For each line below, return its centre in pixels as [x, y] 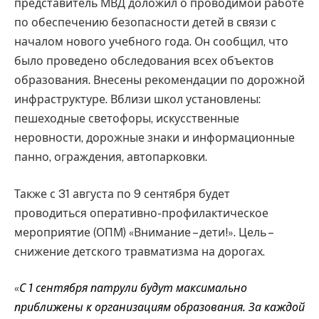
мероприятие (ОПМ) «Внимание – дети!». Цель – [143, 232]
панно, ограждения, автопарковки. [111, 157]
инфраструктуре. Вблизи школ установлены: [137, 100]
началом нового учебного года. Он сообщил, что [151, 42]
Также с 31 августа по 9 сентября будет [122, 194]
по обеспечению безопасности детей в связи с [145, 23]
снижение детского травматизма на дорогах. [140, 251]
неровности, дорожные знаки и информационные [155, 138]
